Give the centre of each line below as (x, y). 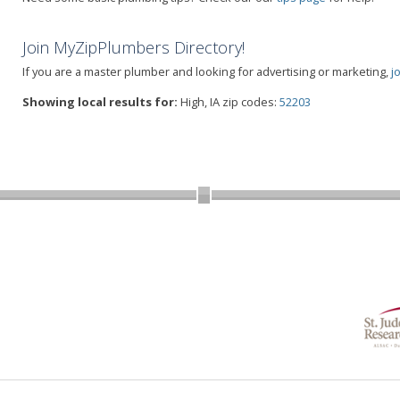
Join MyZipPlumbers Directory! (133, 47)
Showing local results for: (100, 101)
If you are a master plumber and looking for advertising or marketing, (207, 71)
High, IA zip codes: (229, 101)
